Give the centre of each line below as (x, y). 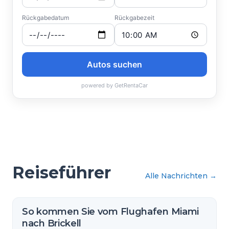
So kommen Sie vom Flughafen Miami (111, 212)
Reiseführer (62, 173)
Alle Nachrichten (176, 176)
